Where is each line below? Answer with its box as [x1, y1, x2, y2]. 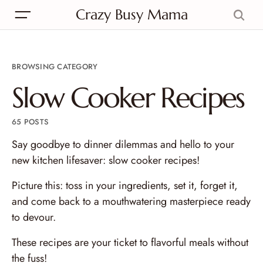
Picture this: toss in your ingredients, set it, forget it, [12, 178, 238, 193]
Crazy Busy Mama [75, 6, 188, 23]
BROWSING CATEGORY [12, 61, 98, 72]
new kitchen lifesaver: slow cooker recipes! [12, 153, 200, 168]
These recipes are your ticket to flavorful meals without [12, 235, 248, 250]
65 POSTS [12, 116, 49, 127]
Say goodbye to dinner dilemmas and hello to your [12, 137, 234, 152]
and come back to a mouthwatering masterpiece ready [12, 194, 251, 209]
